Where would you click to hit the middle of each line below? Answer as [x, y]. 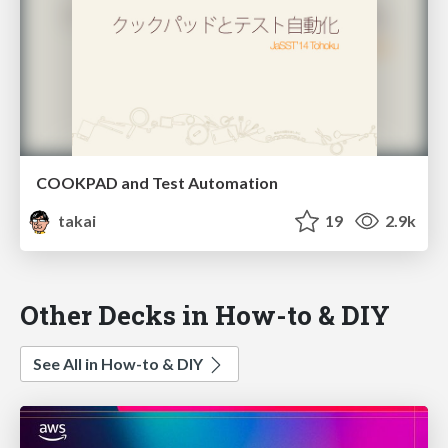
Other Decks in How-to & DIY [205, 315]
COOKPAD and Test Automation [157, 183]
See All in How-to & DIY [119, 364]
